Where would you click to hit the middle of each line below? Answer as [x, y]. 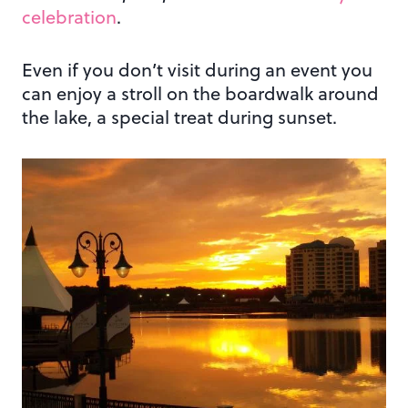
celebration [69, 17]
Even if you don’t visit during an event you [197, 70]
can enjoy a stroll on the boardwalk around [200, 94]
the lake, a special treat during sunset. [179, 117]
